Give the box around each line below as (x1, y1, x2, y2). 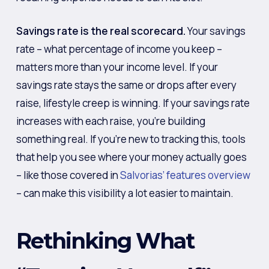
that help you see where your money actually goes (16, 150, 247, 164)
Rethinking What (16, 228, 194, 254)
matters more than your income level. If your (16, 59, 218, 74)
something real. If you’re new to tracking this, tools (16, 131, 246, 146)
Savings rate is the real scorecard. (16, 23, 186, 38)
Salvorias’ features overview (119, 168, 250, 182)
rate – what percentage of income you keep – (16, 41, 222, 56)
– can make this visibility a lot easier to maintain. (16, 186, 234, 200)
